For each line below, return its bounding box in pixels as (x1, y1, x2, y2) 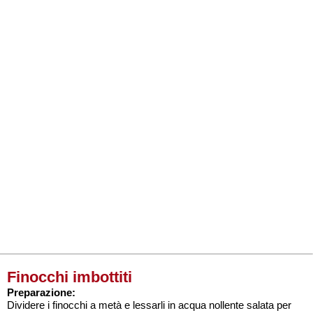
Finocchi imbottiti (7, 268, 132, 286)
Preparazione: (7, 286, 75, 298)
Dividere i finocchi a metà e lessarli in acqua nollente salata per (7, 299, 291, 311)
